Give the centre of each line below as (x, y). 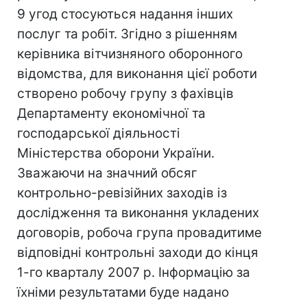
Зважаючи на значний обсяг (107, 173)
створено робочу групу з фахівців (125, 94)
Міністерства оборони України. (116, 153)
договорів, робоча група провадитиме (139, 233)
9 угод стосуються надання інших (125, 14)
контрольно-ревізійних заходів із (122, 193)
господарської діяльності (99, 133)
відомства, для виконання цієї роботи (137, 74)
